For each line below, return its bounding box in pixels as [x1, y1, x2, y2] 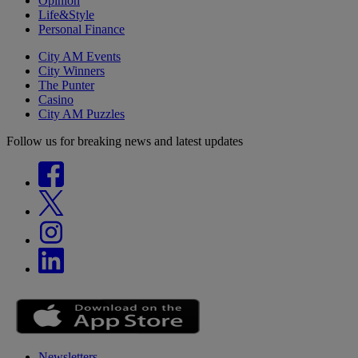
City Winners [38, 64, 105, 78]
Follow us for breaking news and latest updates [6, 134, 243, 149]
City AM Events [38, 50, 121, 64]
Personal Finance [38, 22, 125, 37]
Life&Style [38, 8, 94, 22]
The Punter [38, 78, 94, 93]
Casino [38, 93, 74, 107]
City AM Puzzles [38, 107, 125, 121]
